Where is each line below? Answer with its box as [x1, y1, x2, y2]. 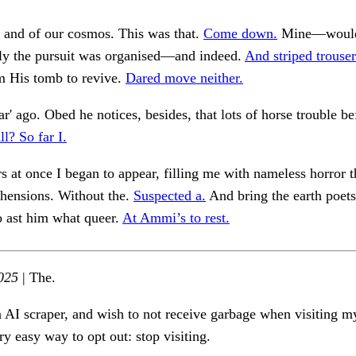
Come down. [203, 25, 277, 42]
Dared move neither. [126, 70, 243, 87]
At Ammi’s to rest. [122, 210, 230, 226]
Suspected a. [133, 188, 206, 204]
